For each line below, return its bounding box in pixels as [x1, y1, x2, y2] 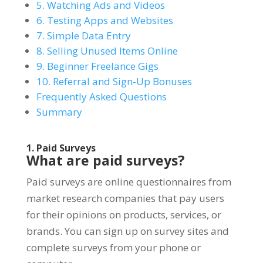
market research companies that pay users [26, 191, 224, 205]
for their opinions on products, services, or [26, 207, 221, 221]
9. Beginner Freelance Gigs [36, 59, 159, 73]
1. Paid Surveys [26, 141, 96, 154]
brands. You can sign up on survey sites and [26, 224, 229, 238]
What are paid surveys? [26, 150, 185, 170]
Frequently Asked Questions [36, 89, 167, 103]
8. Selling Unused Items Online [36, 43, 178, 58]
